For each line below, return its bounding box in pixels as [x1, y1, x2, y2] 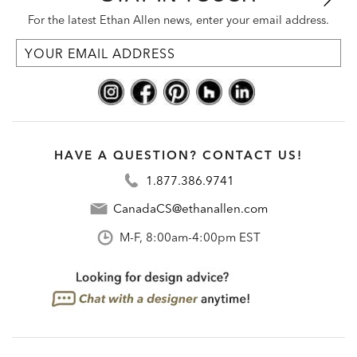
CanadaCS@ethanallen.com [112, 201, 268, 217]
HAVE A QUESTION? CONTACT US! [54, 147, 303, 163]
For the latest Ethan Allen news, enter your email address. [28, 12, 329, 27]
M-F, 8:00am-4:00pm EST [120, 229, 261, 245]
